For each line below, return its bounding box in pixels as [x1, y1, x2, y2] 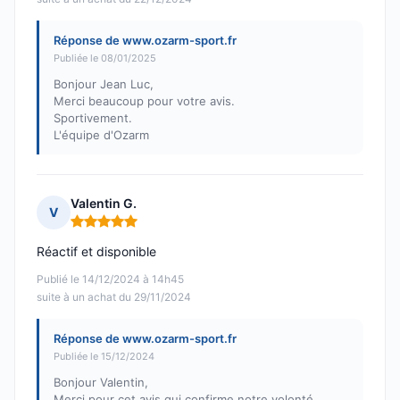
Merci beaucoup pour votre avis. [54, 94, 235, 109]
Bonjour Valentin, [54, 375, 148, 390]
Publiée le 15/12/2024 [54, 350, 154, 363]
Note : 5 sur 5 [70, 220, 154, 237]
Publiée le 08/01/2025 [54, 52, 156, 65]
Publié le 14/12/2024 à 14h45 [37, 272, 184, 287]
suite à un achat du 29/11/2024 [37, 290, 191, 304]
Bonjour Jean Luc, [54, 77, 154, 92]
